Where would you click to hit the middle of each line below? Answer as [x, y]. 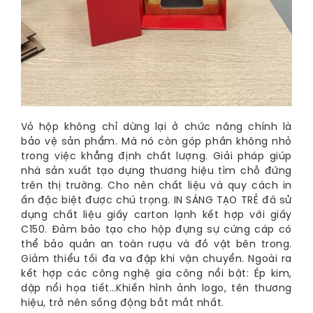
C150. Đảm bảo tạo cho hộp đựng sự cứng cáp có [156, 230]
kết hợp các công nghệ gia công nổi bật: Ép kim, [156, 274]
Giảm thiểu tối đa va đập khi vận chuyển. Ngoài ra [156, 259]
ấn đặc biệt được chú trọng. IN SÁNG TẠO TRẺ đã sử [156, 201]
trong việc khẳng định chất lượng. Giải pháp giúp [156, 156]
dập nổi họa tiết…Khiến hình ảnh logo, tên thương [156, 289]
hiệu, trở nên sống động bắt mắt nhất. [123, 303]
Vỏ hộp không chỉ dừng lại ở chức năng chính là [156, 127]
